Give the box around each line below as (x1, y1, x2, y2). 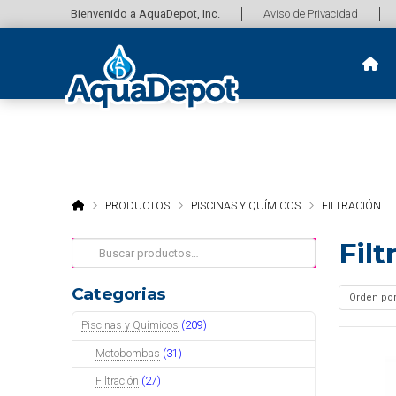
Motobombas (95, 346, 161, 361)
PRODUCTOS (104, 198, 170, 212)
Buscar (70, 240, 111, 254)
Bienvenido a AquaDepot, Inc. (71, 7, 220, 20)
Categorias (71, 284, 166, 305)
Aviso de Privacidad (263, 7, 358, 20)
